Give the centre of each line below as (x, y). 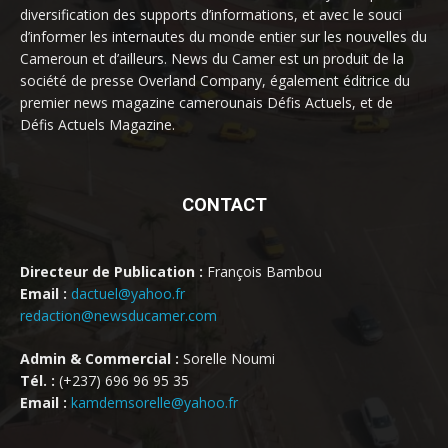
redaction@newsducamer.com (118, 315)
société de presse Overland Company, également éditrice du (215, 80)
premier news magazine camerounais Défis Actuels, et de (206, 102)
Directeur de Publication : (111, 271)
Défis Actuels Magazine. (97, 124)
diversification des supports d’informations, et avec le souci (211, 14)
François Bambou (262, 271)
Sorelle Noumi (227, 358)
